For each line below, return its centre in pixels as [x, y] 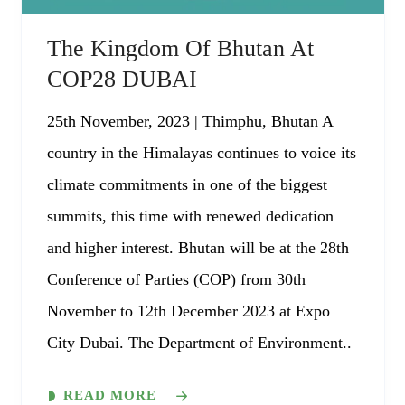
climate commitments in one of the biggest [187, 185]
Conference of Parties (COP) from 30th [176, 280]
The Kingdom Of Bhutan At [180, 49]
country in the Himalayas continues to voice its [201, 153]
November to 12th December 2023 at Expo [188, 311]
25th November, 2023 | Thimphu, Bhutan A [189, 122]
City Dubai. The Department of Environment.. [199, 343]
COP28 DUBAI [122, 80]
